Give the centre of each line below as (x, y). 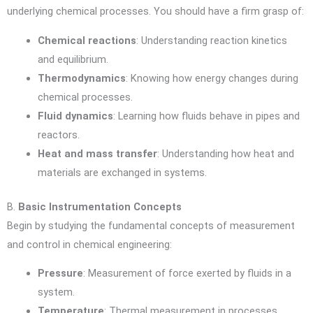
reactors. (58, 134)
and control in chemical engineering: (89, 244)
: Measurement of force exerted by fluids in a (187, 274)
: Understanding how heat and (225, 153)
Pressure (60, 274)
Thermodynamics (81, 78)
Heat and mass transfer (97, 153)
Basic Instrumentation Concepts (100, 206)
